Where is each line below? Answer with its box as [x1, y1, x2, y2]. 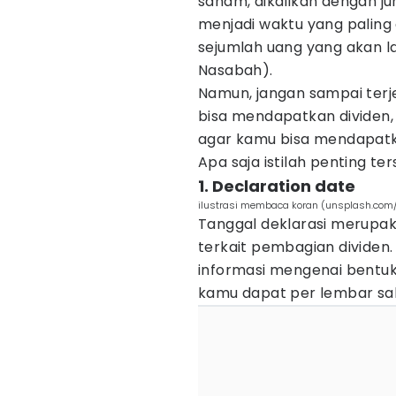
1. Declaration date [198, 175, 355, 197]
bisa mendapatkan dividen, [198, 106, 393, 126]
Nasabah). [198, 60, 273, 80]
